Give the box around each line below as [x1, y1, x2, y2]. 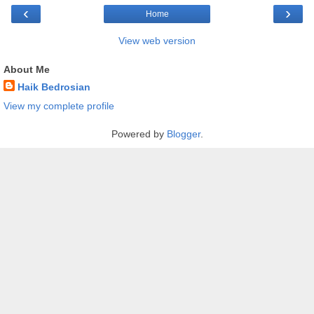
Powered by [111, 128, 167, 140]
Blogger [166, 128, 200, 140]
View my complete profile [4, 100, 114, 112]
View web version [118, 35, 196, 47]
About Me [4, 64, 50, 76]
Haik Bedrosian [18, 81, 90, 93]
